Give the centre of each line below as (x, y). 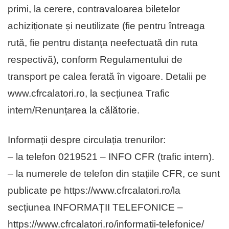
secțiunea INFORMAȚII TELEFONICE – (95, 208)
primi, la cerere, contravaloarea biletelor (94, 9)
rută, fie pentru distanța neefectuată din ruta (103, 43)
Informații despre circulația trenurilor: (87, 140)
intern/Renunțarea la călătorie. (74, 110)
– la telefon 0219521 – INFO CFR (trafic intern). (111, 157)
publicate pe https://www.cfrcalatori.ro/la (94, 191)
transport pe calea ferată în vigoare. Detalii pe (107, 77)
